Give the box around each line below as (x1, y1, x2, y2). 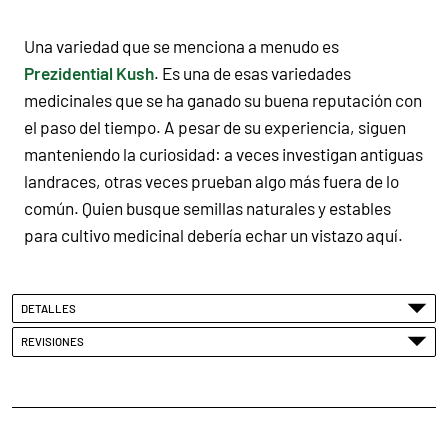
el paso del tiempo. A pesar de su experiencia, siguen (24, 116, 406, 137)
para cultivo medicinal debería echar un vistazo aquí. (24, 224, 403, 245)
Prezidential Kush (24, 62, 154, 83)
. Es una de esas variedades (154, 62, 351, 83)
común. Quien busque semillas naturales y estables (24, 197, 391, 218)
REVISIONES (21, 334, 89, 349)
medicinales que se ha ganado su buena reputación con (24, 89, 422, 110)
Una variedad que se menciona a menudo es (24, 35, 339, 56)
